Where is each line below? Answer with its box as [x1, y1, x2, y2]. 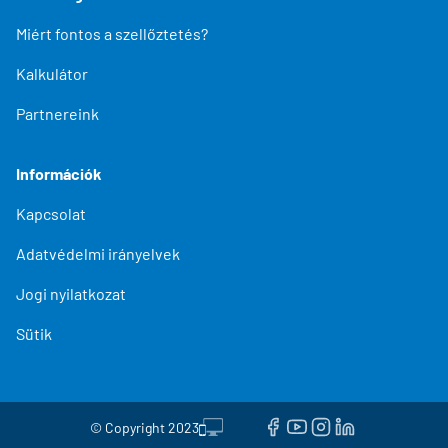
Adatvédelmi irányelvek [16, 243, 180, 263]
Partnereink [16, 103, 99, 123]
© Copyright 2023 [89, 418, 199, 436]
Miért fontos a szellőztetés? [16, 23, 208, 43]
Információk [16, 163, 102, 183]
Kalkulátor [16, 63, 88, 83]
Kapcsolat [16, 203, 86, 223]
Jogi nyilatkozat [16, 283, 126, 303]
